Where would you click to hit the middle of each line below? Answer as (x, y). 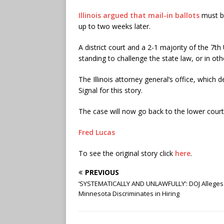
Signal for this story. (111, 90)
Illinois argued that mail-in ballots (139, 15)
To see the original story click (127, 153)
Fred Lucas (97, 132)
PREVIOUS (102, 172)
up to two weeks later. (115, 26)
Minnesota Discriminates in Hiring (129, 193)
